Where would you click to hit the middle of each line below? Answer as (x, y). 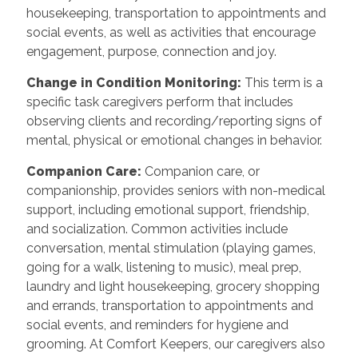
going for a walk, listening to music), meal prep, (163, 267)
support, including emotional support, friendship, (167, 209)
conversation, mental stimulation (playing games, (171, 248)
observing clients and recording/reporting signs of (174, 121)
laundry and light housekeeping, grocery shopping (173, 286)
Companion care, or (200, 171)
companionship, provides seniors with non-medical (175, 190)
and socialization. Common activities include (157, 229)
